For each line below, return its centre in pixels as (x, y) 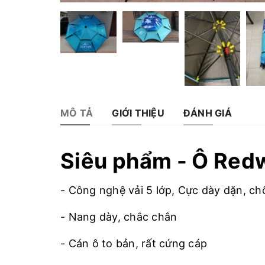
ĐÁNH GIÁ (207, 113)
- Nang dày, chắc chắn (119, 216)
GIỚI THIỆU (138, 113)
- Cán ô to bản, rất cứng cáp (134, 243)
